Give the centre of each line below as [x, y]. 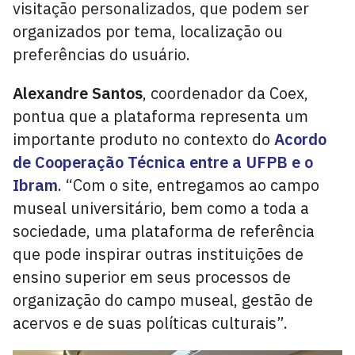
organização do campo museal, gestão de [163, 300]
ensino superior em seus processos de [152, 277]
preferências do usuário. [101, 54]
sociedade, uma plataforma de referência [164, 231]
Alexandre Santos [78, 93]
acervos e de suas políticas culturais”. [150, 323]
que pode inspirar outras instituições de [158, 254]
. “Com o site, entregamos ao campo [189, 185]
